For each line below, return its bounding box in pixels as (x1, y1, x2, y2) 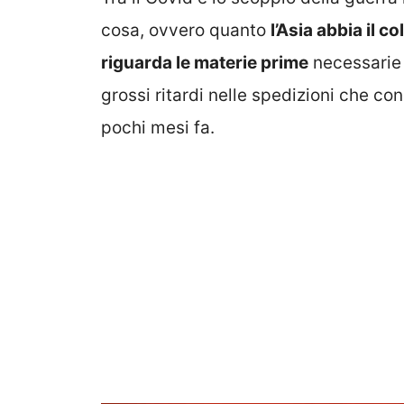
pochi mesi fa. (101, 117, 215, 139)
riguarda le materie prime (101, 52, 308, 74)
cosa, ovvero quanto (101, 20, 271, 41)
